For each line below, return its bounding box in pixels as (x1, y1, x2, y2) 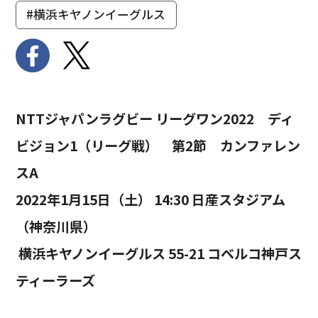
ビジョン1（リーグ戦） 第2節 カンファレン (15, 136, 300, 156)
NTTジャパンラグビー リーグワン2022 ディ (15, 109, 294, 129)
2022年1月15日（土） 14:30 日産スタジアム (15, 190, 285, 210)
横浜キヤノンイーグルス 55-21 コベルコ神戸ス (15, 243, 302, 264)
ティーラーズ (15, 270, 95, 291)
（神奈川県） (15, 216, 97, 237)
